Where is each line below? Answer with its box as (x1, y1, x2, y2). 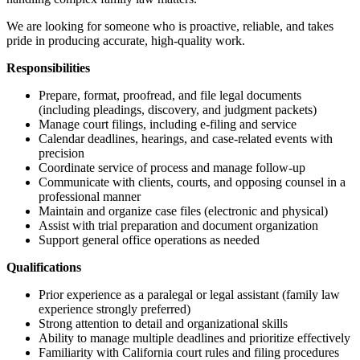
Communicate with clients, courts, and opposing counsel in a (39, 175, 346, 190)
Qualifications (6, 260, 81, 275)
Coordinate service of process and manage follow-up (39, 161, 305, 175)
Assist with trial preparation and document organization (39, 219, 318, 233)
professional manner (39, 190, 141, 204)
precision (39, 146, 84, 161)
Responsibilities (6, 61, 90, 76)
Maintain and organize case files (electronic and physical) (39, 204, 328, 219)
